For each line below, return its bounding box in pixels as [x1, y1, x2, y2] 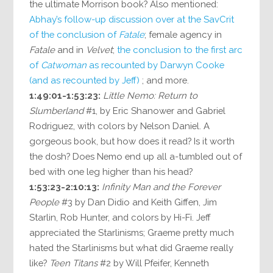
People [29, 197, 60, 208]
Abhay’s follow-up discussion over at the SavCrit [29, 14, 235, 25]
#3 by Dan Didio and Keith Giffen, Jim [59, 197, 218, 208]
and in [55, 44, 87, 55]
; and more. [140, 75, 190, 86]
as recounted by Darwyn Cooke [87, 60, 225, 71]
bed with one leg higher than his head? [29, 166, 193, 177]
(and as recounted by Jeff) [29, 75, 140, 86]
